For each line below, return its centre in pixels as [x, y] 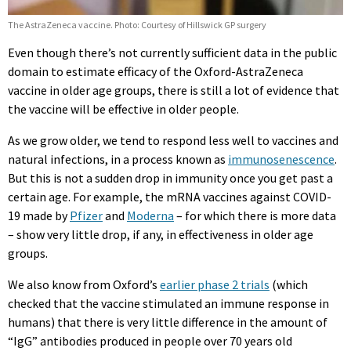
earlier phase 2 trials [215, 285]
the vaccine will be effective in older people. [123, 109]
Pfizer [86, 216]
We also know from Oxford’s [84, 285]
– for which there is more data [255, 216]
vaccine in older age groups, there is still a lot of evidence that [174, 90]
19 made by [39, 216]
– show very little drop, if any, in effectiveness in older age [161, 235]
